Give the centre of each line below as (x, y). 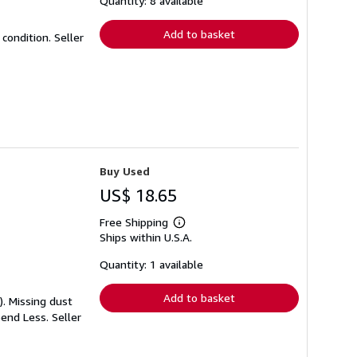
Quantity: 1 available (151, 264)
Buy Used (125, 171)
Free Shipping (134, 222)
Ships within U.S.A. (146, 237)
